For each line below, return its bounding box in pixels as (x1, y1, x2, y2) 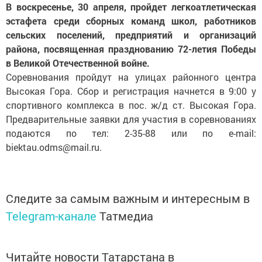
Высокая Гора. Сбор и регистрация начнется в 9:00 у (6, 85, 256, 97)
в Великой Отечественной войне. (6, 57, 150, 69)
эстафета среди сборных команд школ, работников (6, 15, 256, 27)
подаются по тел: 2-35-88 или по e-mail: (6, 127, 256, 139)
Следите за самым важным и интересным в (6, 191, 250, 206)
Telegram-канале (6, 208, 96, 223)
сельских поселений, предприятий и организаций (6, 29, 256, 41)
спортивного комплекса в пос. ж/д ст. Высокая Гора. (6, 99, 256, 111)
